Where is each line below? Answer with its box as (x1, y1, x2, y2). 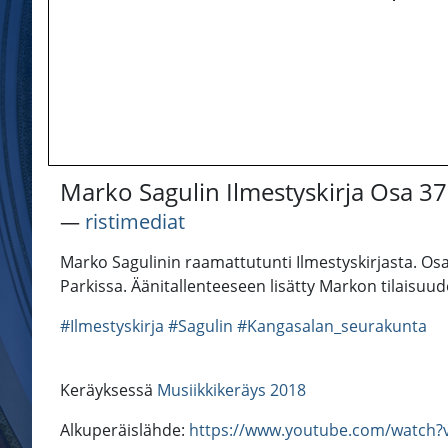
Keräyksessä (60, 379, 157, 402)
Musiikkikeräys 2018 (157, 379, 306, 402)
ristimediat (85, 208, 185, 236)
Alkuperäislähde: (60, 419, 189, 442)
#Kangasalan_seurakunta (237, 315, 427, 338)
